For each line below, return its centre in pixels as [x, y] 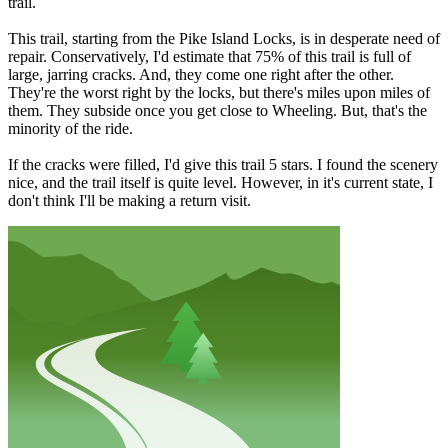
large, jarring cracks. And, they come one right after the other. [201, 74]
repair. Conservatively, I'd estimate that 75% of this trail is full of [209, 56]
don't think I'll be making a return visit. [129, 200]
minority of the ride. [70, 128]
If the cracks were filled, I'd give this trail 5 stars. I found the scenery [223, 164]
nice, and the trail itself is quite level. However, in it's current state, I [220, 182]
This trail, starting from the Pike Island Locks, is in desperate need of [224, 38]
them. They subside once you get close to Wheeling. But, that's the [217, 110]
